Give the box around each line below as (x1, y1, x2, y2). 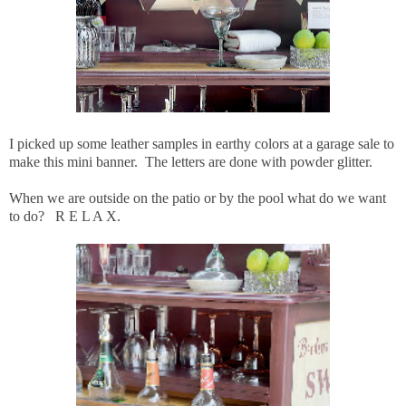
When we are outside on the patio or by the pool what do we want (9, 189, 386, 206)
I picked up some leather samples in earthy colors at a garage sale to (9, 135, 394, 151)
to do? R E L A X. (9, 208, 121, 224)
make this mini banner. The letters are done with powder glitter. (9, 153, 372, 169)
